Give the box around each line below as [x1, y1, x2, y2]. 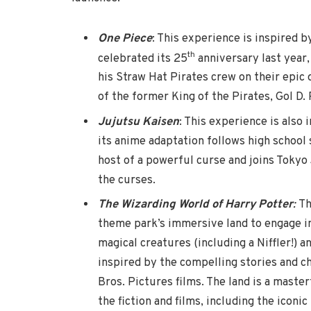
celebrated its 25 [98, 51, 187, 66]
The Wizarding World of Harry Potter [98, 196, 293, 212]
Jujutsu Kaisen [98, 114, 179, 129]
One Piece [98, 31, 152, 46]
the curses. [98, 172, 155, 187]
